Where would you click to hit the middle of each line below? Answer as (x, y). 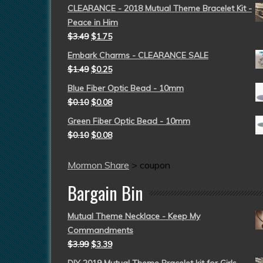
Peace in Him (93, 22)
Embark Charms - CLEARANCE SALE (138, 55)
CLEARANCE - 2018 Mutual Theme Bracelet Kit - (160, 8)
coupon (155, 165)
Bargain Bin (105, 193)
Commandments (100, 230)
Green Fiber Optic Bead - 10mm (129, 121)
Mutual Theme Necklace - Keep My (134, 216)
